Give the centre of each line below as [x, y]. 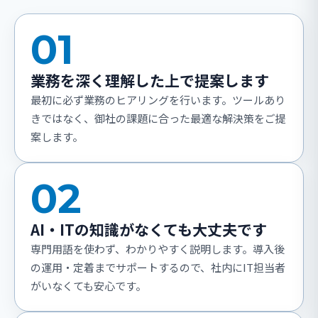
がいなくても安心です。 [88, 286]
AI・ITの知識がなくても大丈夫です [149, 230]
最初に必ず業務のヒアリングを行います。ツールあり [158, 100]
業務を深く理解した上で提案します [150, 81]
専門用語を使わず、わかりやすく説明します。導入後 [158, 249]
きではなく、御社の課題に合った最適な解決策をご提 [158, 119]
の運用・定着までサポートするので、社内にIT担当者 [158, 268]
